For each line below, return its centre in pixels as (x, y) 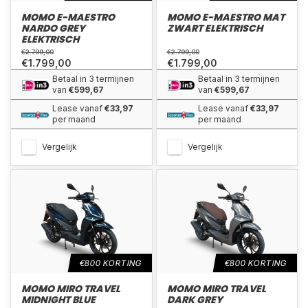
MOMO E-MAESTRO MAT (225, 17)
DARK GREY (195, 300)
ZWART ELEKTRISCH (214, 28)
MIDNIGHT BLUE (58, 300)
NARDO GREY (53, 28)
